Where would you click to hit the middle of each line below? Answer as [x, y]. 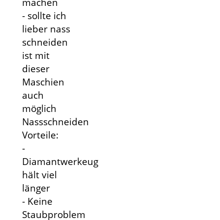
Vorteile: [40, 135]
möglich [39, 109]
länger [36, 188]
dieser [36, 69]
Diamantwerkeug [60, 162]
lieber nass [46, 29]
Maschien [43, 82]
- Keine [37, 201]
